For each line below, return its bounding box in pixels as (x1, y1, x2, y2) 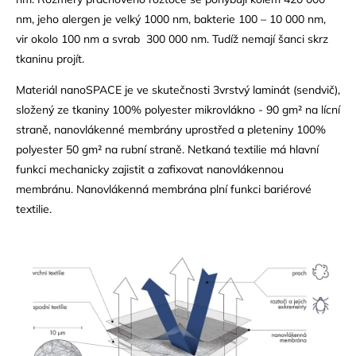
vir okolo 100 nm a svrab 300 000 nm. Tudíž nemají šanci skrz (16, 32, 328, 46)
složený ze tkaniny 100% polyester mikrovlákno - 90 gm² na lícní (16, 103, 340, 117)
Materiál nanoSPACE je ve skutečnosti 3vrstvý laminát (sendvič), (16, 83, 340, 97)
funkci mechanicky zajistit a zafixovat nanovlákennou (16, 162, 284, 176)
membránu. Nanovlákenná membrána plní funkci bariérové (16, 182, 311, 196)
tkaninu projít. (16, 52, 87, 66)
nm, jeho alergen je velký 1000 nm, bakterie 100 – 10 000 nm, (16, 12, 326, 26)
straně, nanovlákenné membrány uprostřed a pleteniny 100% (16, 122, 326, 137)
